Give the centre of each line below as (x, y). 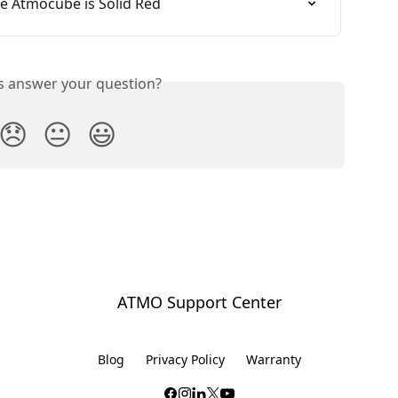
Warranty (273, 360)
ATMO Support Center (199, 302)
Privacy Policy (185, 360)
